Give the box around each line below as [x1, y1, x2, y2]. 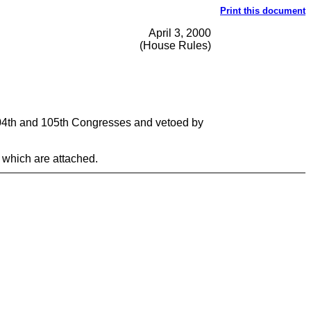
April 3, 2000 [149, 27, 211, 39]
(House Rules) [140, 40, 211, 51]
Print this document [220, 6, 305, 16]
